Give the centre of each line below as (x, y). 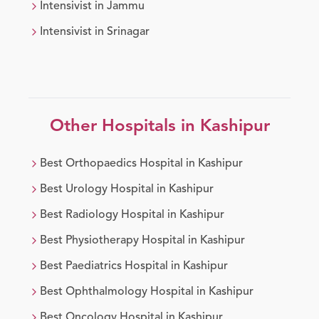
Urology (87, 190)
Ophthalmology (106, 292)
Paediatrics (94, 267)
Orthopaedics (101, 164)
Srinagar (128, 32)
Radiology (92, 215)
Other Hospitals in (125, 127)
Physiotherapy (102, 241)
